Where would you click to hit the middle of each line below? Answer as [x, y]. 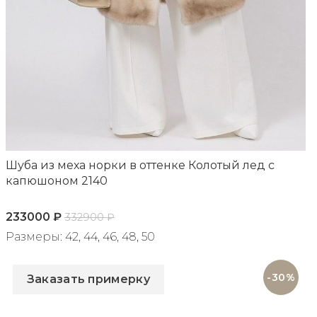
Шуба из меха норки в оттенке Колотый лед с [140, 165]
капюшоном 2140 [56, 180]
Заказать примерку [88, 279]
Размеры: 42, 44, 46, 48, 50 [80, 236]
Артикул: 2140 [46, 253]
